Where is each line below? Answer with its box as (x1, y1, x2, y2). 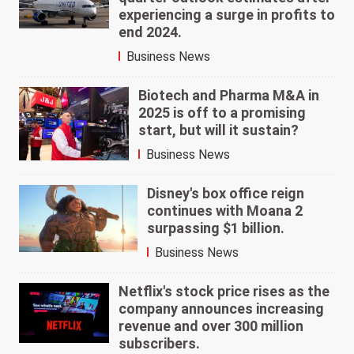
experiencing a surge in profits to (118, 6, 335, 24)
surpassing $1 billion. (146, 220, 284, 237)
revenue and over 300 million (118, 318, 303, 335)
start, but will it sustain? (137, 122, 299, 139)
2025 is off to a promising (137, 104, 306, 122)
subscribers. (118, 335, 200, 352)
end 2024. (118, 24, 182, 41)
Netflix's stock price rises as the (118, 283, 330, 300)
